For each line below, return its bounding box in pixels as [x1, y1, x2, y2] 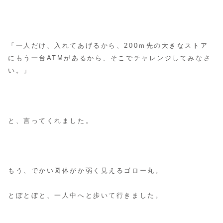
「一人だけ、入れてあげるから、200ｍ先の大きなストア [8, 42, 209, 50]
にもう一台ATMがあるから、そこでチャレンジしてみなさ [8, 55, 212, 62]
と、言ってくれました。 [8, 117, 94, 124]
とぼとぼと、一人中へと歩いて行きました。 [8, 192, 163, 200]
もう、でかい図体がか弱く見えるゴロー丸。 [8, 167, 163, 175]
